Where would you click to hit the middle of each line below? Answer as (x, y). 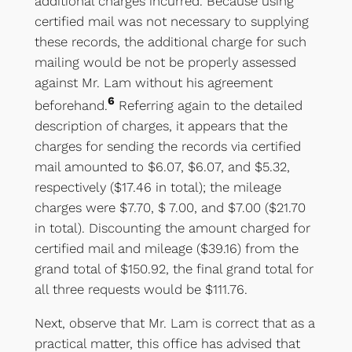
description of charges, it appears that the (161, 125)
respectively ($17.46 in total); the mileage (158, 187)
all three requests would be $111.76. (141, 289)
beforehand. (71, 105)
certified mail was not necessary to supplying (171, 22)
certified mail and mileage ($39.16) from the (166, 248)
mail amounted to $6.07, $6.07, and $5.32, (162, 166)
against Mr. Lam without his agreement (153, 83)
